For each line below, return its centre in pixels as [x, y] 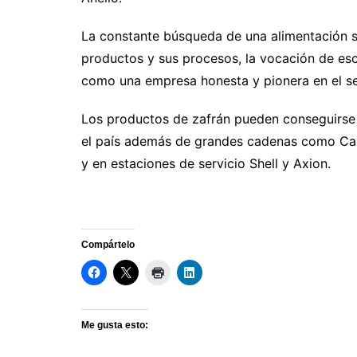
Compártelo [108, 245]
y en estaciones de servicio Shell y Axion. [206, 164]
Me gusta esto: [115, 326]
